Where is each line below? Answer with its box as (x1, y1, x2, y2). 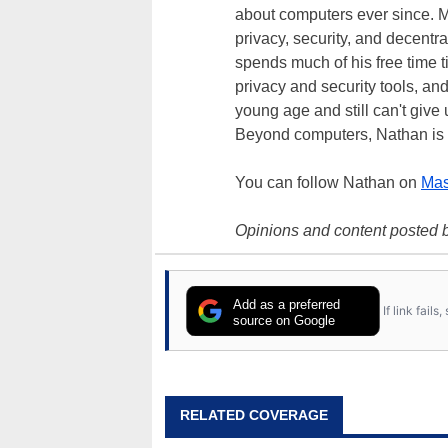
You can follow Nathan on (235, 174, 421, 191)
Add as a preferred (233, 296, 341, 312)
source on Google (233, 312, 336, 328)
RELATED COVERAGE (180, 407, 328, 423)
